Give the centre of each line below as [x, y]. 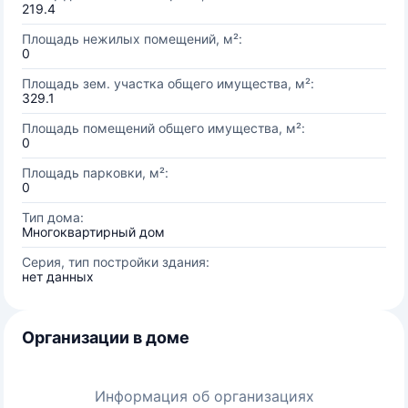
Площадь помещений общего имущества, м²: [163, 128]
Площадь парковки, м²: [95, 173]
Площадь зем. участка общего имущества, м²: [168, 83]
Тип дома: [53, 217]
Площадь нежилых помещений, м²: [132, 39]
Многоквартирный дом [93, 232]
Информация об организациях [204, 396]
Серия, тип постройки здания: [116, 262]
